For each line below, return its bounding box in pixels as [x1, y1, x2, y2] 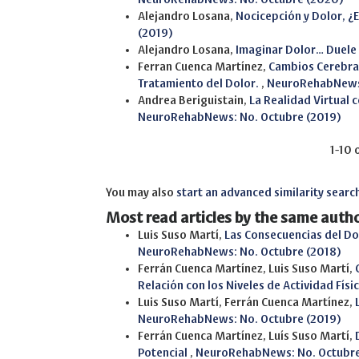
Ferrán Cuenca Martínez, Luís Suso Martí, [138, 330, 355, 342]
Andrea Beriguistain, [138, 95, 249, 107]
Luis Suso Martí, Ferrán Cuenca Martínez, [138, 296, 355, 309]
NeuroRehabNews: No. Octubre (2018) [138, 246, 341, 258]
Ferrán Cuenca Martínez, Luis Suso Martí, [138, 263, 355, 275]
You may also [106, 187, 176, 199]
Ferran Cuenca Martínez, [138, 61, 268, 73]
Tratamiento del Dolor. [138, 78, 261, 90]
